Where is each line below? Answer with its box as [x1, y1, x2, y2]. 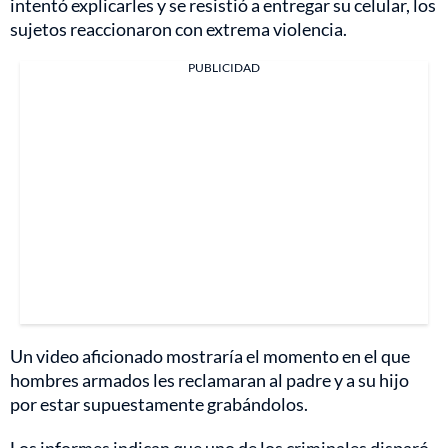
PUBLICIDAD [188, 59, 260, 75]
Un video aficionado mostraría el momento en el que [10, 344, 410, 367]
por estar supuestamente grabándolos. [10, 392, 308, 415]
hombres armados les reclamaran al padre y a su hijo [10, 368, 409, 391]
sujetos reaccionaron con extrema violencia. [10, 17, 347, 40]
